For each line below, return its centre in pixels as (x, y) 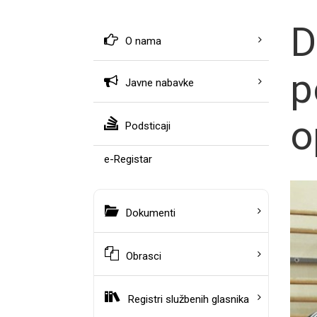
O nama (143, 41)
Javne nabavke (160, 83)
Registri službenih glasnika (189, 299)
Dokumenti (151, 213)
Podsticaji (148, 126)
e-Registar (128, 159)
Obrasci (144, 256)
